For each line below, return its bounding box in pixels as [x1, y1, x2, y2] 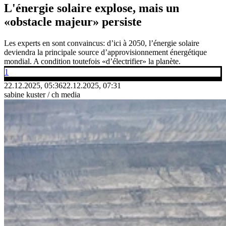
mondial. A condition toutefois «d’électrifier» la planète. [4, 56, 181, 66]
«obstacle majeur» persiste [4, 15, 142, 28]
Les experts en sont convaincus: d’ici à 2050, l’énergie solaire [4, 38, 199, 47]
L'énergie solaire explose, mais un [4, 1, 179, 15]
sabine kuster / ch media [4, 90, 80, 99]
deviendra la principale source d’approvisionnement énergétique [4, 47, 207, 56]
